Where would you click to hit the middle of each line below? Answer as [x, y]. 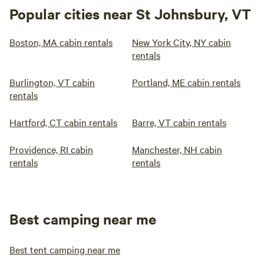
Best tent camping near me [65, 249]
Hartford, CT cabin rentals [63, 122]
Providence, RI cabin [51, 149]
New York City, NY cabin [181, 42]
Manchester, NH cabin [177, 149]
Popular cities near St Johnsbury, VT [130, 14]
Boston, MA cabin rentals [61, 42]
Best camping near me [83, 219]
